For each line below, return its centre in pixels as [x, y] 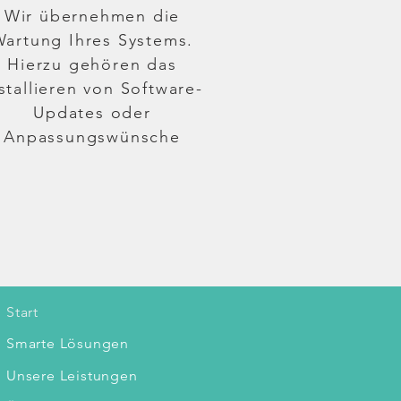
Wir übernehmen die [92, 16]
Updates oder [92, 113]
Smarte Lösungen [68, 343]
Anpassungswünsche [92, 137]
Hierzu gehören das [92, 64]
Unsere [33, 375]
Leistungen [98, 375]
